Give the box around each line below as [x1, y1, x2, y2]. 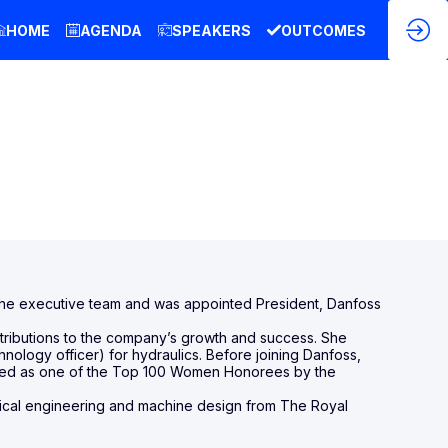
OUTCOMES [281, 21, 366, 39]
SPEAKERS [172, 21, 251, 39]
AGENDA [80, 21, 142, 39]
